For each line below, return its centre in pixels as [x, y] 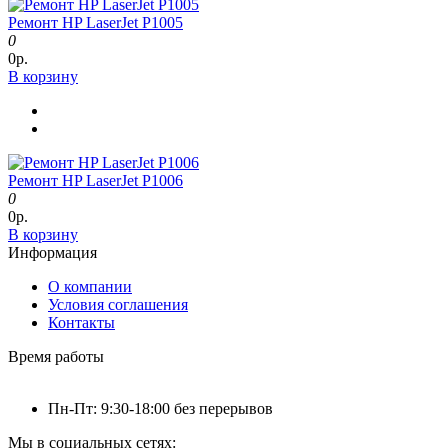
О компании [90, 286]
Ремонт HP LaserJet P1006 [95, 180]
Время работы [56, 356]
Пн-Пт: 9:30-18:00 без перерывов [160, 408]
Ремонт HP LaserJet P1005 [95, 22]
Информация [52, 252]
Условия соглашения [118, 304]
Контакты [81, 322]
